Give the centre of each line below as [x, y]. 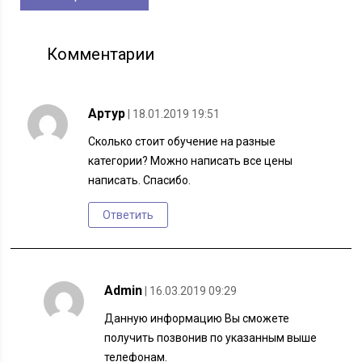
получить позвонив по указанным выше [211, 338]
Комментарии [101, 55]
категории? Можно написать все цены [191, 161]
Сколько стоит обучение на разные [182, 142]
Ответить [128, 215]
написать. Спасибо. [140, 181]
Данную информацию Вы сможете [197, 319]
